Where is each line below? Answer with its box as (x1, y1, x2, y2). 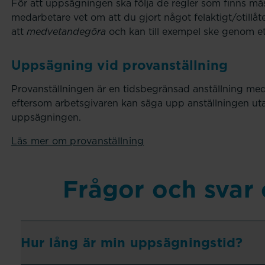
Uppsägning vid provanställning (11, 57, 228, 73)
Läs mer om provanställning (11, 135, 144, 147)
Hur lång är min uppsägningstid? (20, 234, 243, 250)
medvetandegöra (26, 25, 109, 37)
